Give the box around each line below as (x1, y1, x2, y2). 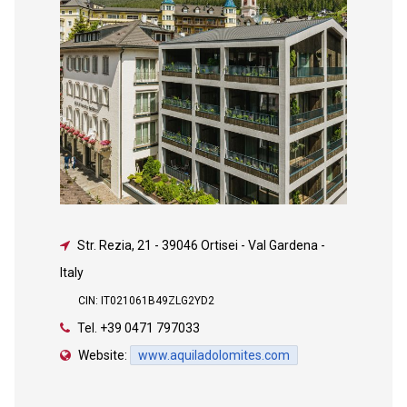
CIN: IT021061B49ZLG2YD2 (77, 293, 214, 307)
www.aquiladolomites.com (137, 347, 290, 362)
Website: (74, 347, 130, 362)
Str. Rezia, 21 (76, 237, 152, 253)
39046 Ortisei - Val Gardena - (161, 237, 325, 253)
